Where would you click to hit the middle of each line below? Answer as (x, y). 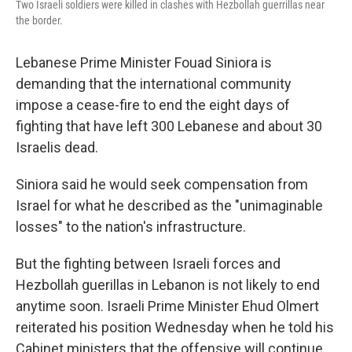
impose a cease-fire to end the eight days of (153, 104)
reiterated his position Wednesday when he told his (175, 327)
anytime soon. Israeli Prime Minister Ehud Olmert (167, 306)
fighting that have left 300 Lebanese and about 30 (169, 126)
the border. (39, 20)
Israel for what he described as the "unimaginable (169, 205)
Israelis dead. (57, 147)
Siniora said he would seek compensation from (162, 184)
